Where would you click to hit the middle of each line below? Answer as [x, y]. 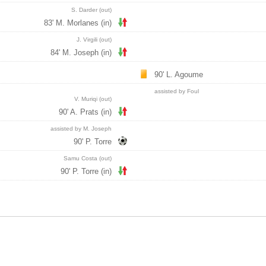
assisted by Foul [177, 91]
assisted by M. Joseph [81, 129]
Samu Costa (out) [88, 158]
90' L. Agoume [179, 75]
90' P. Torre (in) [86, 171]
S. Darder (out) [91, 10]
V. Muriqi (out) [93, 99]
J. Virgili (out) [94, 39]
